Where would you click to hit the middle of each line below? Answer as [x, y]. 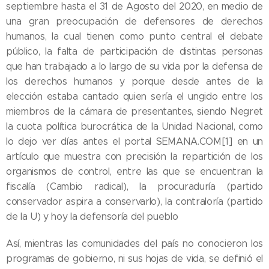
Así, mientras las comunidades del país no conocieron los [134, 244]
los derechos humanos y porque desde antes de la [134, 82]
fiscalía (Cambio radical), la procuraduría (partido [134, 187]
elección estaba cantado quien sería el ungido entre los [134, 97]
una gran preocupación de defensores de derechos [134, 22]
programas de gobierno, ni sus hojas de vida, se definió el [134, 259]
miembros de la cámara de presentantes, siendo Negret [134, 112]
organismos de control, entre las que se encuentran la [134, 172]
